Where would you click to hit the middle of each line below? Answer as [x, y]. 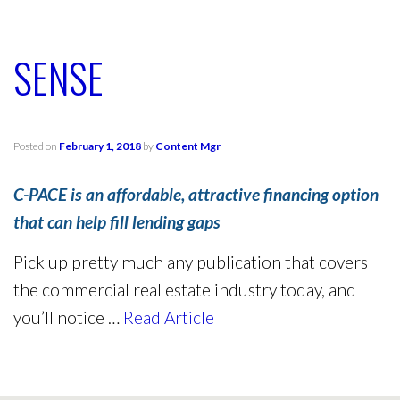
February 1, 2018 [100, 146]
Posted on [36, 146]
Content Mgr [188, 146]
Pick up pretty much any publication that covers [191, 262]
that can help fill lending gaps [117, 222]
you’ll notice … [68, 318]
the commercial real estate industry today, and [185, 290]
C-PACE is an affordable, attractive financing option [196, 195]
